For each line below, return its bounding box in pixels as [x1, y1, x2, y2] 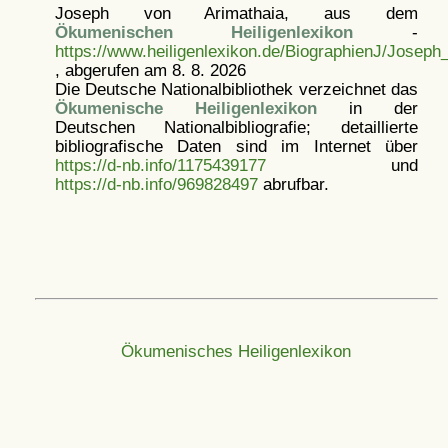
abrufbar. [257, 175, 329, 194]
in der [316, 99, 418, 118]
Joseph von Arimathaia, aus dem [54, 4, 418, 23]
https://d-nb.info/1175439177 [54, 156, 266, 175]
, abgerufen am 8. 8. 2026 [54, 61, 246, 80]
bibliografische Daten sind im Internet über [54, 137, 418, 156]
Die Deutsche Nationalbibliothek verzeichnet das [54, 80, 418, 99]
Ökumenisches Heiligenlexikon [121, 342, 352, 361]
